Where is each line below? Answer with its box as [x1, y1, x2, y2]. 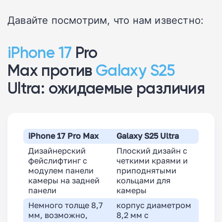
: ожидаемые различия [40, 78, 205, 98]
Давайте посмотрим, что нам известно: [7, 13, 204, 27]
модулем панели [28, 166, 94, 176]
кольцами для [116, 176, 170, 186]
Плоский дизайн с [116, 146, 187, 156]
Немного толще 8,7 [28, 201, 103, 211]
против [41, 60, 92, 80]
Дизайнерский [28, 146, 86, 156]
